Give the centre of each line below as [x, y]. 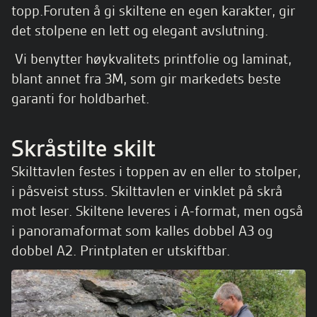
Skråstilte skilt [83, 148]
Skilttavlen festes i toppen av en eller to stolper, [156, 171]
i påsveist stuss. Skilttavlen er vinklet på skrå [147, 191]
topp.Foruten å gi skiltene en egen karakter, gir [153, 11]
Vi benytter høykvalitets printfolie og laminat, [151, 59]
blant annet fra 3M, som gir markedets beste [146, 79]
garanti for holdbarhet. [80, 98]
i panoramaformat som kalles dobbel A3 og [142, 231]
